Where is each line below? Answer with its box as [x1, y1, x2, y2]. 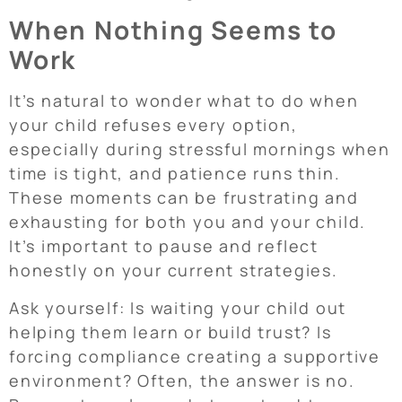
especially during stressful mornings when [9, 138, 390, 161]
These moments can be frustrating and [9, 187, 359, 209]
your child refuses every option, [9, 114, 298, 136]
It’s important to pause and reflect [9, 235, 319, 258]
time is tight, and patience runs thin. [9, 162, 341, 185]
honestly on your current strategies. [9, 259, 338, 282]
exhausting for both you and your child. [9, 211, 367, 233]
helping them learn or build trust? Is [9, 320, 332, 343]
